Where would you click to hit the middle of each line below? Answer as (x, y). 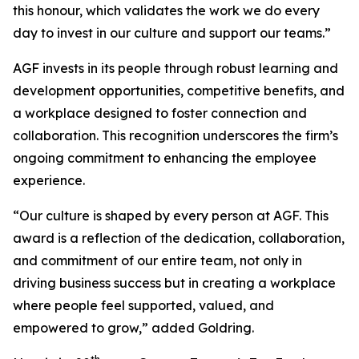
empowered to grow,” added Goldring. (133, 328)
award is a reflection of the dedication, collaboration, (179, 238)
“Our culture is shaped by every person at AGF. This (171, 216)
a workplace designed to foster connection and (160, 113)
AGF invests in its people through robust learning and (175, 68)
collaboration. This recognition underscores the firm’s (175, 135)
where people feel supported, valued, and (143, 305)
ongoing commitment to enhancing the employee (165, 158)
